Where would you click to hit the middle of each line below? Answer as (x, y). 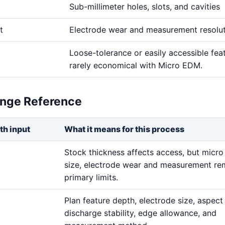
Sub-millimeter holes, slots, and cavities (145, 6)
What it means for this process (124, 129)
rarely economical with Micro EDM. (136, 65)
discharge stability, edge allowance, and (140, 213)
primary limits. (91, 177)
